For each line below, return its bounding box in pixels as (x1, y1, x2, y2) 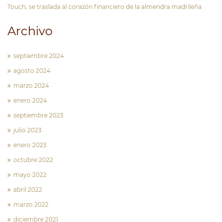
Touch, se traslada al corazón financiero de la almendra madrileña (7, 2, 202, 10)
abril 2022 (13, 185, 42, 193)
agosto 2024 (13, 66, 51, 74)
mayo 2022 (13, 170, 47, 178)
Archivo (7, 23, 53, 38)
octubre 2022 (13, 156, 53, 164)
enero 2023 (13, 141, 47, 149)
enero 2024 (13, 96, 47, 104)
